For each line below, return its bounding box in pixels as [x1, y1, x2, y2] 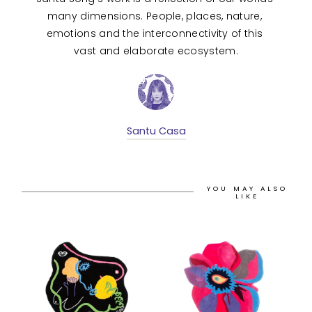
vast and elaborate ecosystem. [74, 44, 238, 58]
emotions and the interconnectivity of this [46, 26, 266, 41]
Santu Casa [126, 124, 186, 139]
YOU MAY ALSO [207, 183, 288, 193]
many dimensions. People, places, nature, [47, 9, 265, 24]
